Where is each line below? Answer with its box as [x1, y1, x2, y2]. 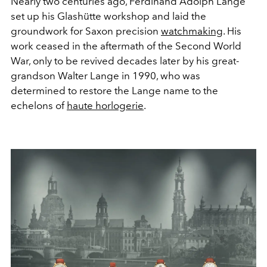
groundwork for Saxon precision [11, 24, 161, 37]
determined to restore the [11, 84, 132, 97]
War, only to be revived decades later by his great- [11, 54, 239, 67]
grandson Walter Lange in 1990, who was [11, 69, 200, 82]
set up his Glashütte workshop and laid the [11, 10, 206, 22]
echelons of [11, 99, 67, 111]
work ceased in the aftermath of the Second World [11, 39, 241, 52]
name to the [161, 84, 218, 97]
